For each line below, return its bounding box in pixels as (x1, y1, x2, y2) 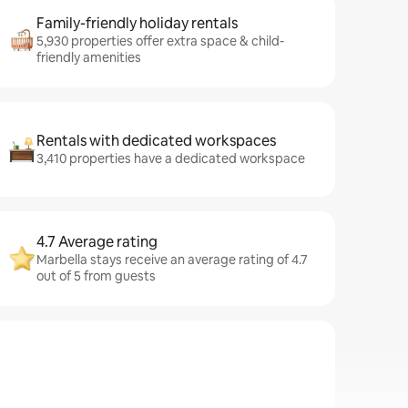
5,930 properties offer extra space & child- (36, 33, 284, 49)
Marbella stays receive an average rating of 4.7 (36, 251, 308, 268)
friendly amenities (36, 49, 141, 66)
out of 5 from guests (36, 268, 156, 284)
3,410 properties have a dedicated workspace (36, 150, 305, 167)
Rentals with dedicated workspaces (36, 131, 276, 150)
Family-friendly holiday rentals (36, 14, 238, 33)
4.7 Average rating (36, 232, 158, 251)
